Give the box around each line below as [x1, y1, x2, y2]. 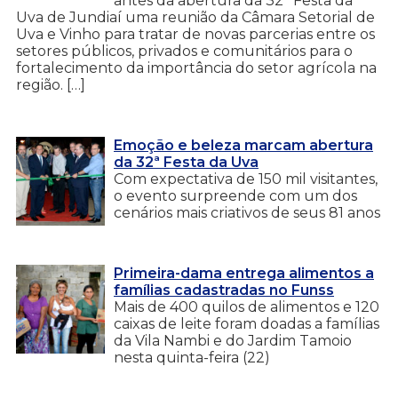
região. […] [16, 76, 85, 93]
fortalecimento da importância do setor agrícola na [16, 59, 377, 76]
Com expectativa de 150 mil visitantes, [114, 170, 378, 187]
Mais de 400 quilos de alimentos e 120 [114, 298, 379, 315]
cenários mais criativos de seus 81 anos [114, 203, 380, 221]
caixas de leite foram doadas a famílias [114, 314, 379, 332]
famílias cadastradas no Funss [114, 281, 334, 298]
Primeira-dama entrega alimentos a [114, 264, 374, 282]
